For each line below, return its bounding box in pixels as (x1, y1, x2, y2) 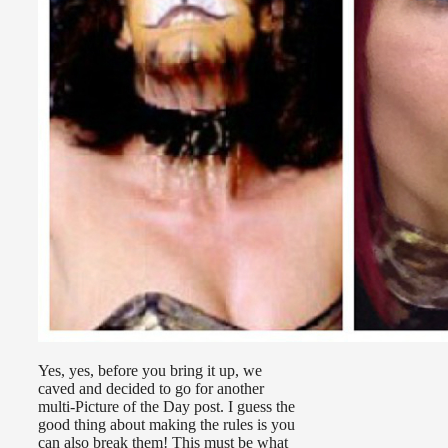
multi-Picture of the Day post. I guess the (38, 398, 295, 416)
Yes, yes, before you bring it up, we (38, 362, 262, 380)
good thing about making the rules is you (38, 416, 295, 434)
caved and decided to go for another (38, 380, 264, 398)
